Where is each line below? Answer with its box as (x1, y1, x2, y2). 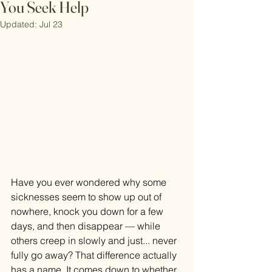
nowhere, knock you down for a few (11, 205, 166, 218)
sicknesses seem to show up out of (11, 191, 164, 203)
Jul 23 (39, 19, 63, 30)
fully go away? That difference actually (11, 249, 179, 262)
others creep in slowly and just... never (11, 234, 179, 247)
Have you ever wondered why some (11, 176, 169, 189)
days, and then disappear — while (11, 220, 163, 233)
